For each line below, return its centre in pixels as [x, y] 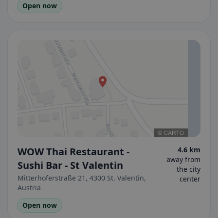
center [190, 179]
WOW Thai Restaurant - [73, 152]
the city [189, 169]
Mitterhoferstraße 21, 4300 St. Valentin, [82, 178]
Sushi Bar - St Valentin [70, 165]
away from [183, 159]
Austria [29, 188]
